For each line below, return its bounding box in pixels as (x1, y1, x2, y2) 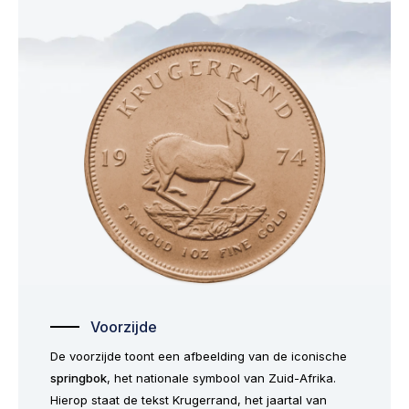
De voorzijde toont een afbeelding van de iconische (50, 348, 347, 363)
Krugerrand (173, 392, 237, 407)
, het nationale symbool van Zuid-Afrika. (107, 370, 336, 385)
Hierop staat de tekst (50, 392, 173, 407)
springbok (50, 370, 107, 385)
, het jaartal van (237, 392, 327, 407)
